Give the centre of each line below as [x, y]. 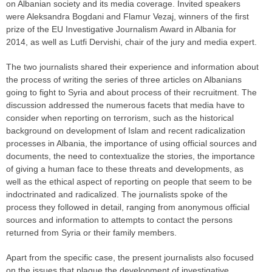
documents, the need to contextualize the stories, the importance [131, 156]
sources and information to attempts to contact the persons [119, 220]
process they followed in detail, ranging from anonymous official [128, 207]
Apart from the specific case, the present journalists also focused [130, 258]
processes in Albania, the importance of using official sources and [131, 144]
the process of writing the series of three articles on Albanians [124, 80]
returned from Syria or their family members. [91, 233]
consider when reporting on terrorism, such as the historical [120, 118]
